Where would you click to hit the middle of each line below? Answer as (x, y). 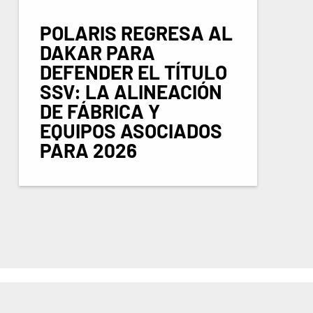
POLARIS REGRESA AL (136, 32)
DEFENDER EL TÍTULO (133, 72)
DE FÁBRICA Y (100, 111)
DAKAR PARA (97, 52)
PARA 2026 (88, 150)
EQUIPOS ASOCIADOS (131, 130)
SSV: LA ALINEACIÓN (131, 91)
